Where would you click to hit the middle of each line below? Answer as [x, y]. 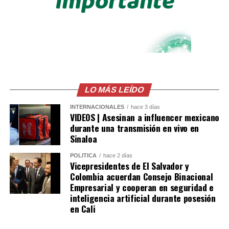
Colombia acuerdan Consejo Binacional [141, 176]
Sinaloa [83, 138]
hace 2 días [118, 155]
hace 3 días [145, 107]
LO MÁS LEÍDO [114, 89]
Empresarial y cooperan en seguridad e [142, 187]
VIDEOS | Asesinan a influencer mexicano [145, 117]
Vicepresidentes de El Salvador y [129, 165]
